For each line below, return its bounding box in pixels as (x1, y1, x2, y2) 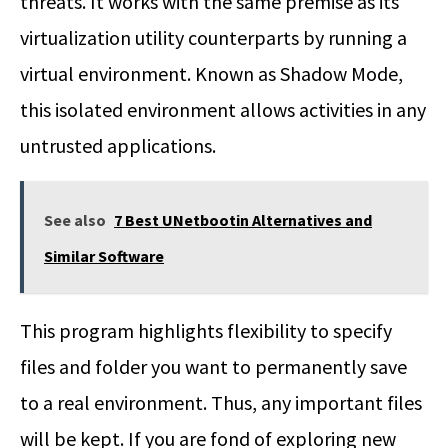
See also (44, 210, 106, 231)
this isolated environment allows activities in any (20, 97, 426, 123)
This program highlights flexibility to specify (20, 318, 392, 344)
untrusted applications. (20, 133, 216, 159)
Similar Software (44, 246, 164, 267)
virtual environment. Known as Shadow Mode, (20, 61, 403, 87)
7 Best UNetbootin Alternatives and (114, 210, 372, 231)
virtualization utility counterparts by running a (20, 25, 407, 51)
